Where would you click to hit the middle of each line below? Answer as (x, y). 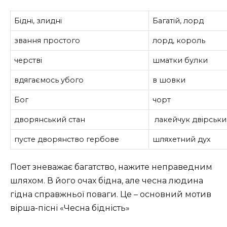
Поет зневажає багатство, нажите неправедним (111, 167)
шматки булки (180, 60)
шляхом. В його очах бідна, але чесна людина (107, 181)
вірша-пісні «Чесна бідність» (70, 208)
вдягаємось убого (49, 80)
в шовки (169, 80)
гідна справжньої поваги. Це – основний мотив (111, 195)
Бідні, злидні (38, 21)
